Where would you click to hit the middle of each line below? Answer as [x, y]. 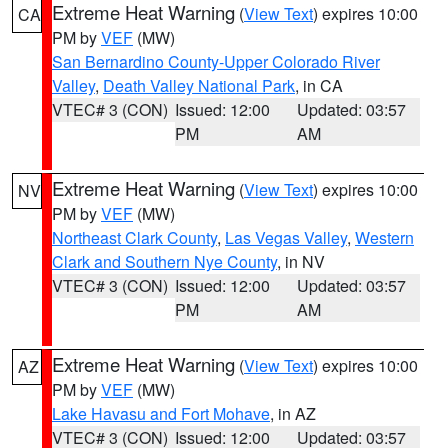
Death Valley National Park [199, 85]
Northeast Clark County [134, 237]
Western [384, 237]
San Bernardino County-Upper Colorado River [216, 61]
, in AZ [293, 413]
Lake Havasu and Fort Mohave [161, 413]
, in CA [319, 85]
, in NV [301, 261]
